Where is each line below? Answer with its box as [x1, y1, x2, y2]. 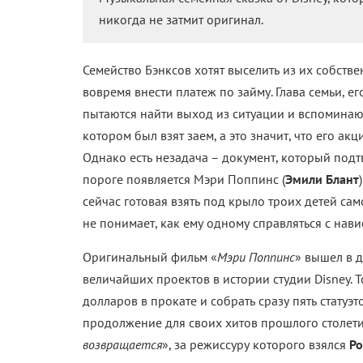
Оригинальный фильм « [83, 249, 217, 266]
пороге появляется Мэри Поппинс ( [83, 171, 285, 188]
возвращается [83, 336, 162, 353]
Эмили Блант [285, 171, 359, 188]
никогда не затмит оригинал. [99, 11, 263, 28]
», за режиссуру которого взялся [162, 336, 349, 353]
